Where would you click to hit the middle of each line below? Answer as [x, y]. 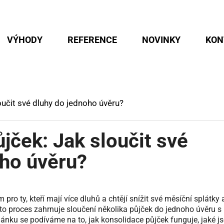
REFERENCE [92, 40]
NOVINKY [161, 40]
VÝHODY [25, 40]
